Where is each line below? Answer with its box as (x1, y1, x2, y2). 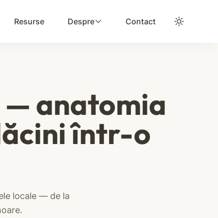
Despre (68, 17, 94, 26)
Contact (126, 17, 156, 26)
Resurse (14, 17, 44, 26)
